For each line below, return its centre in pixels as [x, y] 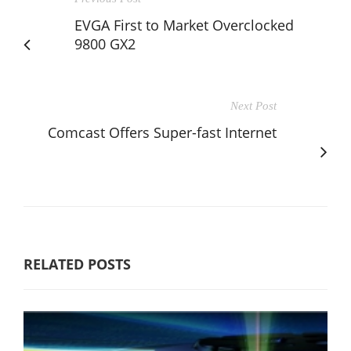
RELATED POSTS [77, 264]
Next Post [253, 105]
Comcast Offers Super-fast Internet [162, 132]
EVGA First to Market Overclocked [184, 25]
